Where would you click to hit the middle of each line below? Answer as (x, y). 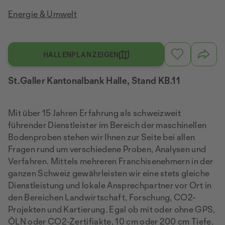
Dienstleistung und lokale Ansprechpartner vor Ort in (110, 185)
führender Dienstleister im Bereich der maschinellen (107, 125)
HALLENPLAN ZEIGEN (81, 54)
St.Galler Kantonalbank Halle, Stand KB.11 (94, 80)
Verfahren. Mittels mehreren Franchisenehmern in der (111, 161)
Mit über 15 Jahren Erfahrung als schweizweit (95, 113)
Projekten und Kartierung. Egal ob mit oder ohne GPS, (112, 209)
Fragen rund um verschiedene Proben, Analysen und (107, 149)
